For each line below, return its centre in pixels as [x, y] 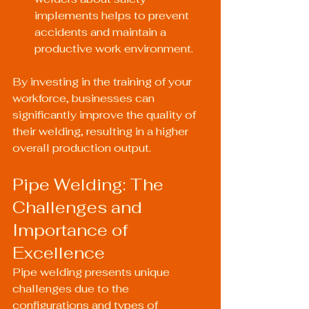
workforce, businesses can [85, 98]
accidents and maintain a [102, 32]
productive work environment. [114, 49]
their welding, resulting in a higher [102, 131]
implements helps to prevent [113, 16]
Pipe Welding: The [90, 185]
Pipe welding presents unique [92, 272]
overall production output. [82, 148]
